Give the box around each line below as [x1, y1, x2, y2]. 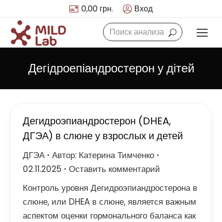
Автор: [52, 149, 79, 161]
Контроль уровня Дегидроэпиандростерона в [23, 182, 197, 194]
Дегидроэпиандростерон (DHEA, [23, 114, 171, 128]
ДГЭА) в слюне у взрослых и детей [23, 129, 183, 143]
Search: [103, 23, 134, 35]
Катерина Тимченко [79, 149, 154, 161]
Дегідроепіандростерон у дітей [28, 60, 194, 76]
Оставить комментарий [69, 163, 160, 175]
